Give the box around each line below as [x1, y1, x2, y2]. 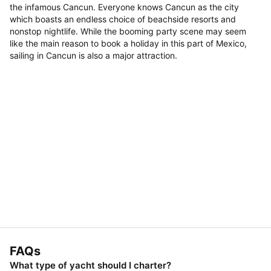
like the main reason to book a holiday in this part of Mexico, [10, 38, 247, 48]
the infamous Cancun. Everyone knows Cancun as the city [10, 1, 239, 12]
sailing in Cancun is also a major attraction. [10, 50, 177, 60]
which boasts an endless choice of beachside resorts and [10, 13, 236, 24]
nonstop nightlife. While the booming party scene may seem [10, 25, 246, 36]
